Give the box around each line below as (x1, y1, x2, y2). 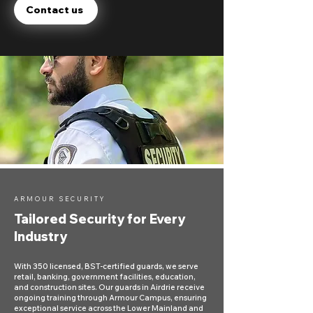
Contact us (26, 3, 83, 17)
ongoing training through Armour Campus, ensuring (14, 293, 207, 303)
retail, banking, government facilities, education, (14, 272, 196, 282)
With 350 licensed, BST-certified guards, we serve (14, 261, 198, 272)
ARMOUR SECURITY (14, 195, 105, 203)
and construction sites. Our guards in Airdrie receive (14, 282, 205, 293)
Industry (14, 228, 67, 245)
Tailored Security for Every (14, 211, 185, 228)
